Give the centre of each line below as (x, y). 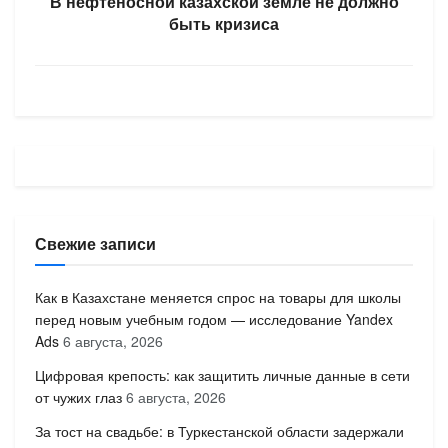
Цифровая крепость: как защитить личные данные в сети (222, 374)
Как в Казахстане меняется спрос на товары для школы (218, 296)
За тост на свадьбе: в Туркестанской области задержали (219, 430)
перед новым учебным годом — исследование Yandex (214, 318)
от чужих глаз (78, 396)
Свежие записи (95, 243)
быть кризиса (224, 23)
